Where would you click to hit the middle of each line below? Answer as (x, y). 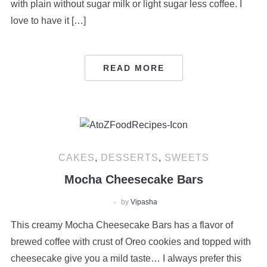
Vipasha (144, 202)
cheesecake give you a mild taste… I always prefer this (126, 258)
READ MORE (133, 68)
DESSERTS (129, 157)
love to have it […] (48, 20)
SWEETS (187, 157)
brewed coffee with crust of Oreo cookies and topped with (131, 241)
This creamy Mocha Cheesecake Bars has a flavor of (122, 225)
